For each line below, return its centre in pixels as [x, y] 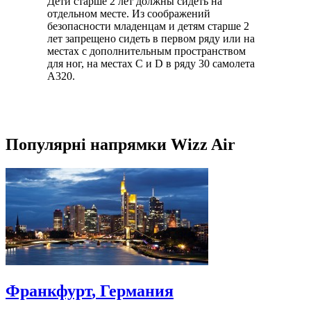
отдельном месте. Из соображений [129, 13]
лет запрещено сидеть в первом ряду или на [151, 38]
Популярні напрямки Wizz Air [120, 144]
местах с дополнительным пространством [146, 51]
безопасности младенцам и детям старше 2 [148, 26]
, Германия [133, 291]
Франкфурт [49, 291]
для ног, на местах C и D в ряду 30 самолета [151, 63]
